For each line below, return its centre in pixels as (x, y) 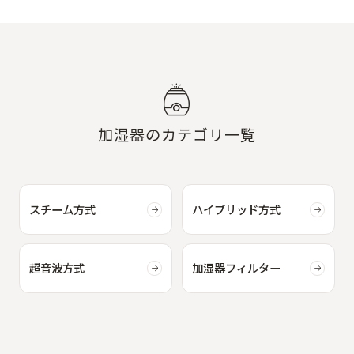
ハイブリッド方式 (236, 210)
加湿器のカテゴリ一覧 (177, 135)
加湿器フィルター (236, 269)
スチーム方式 (62, 210)
